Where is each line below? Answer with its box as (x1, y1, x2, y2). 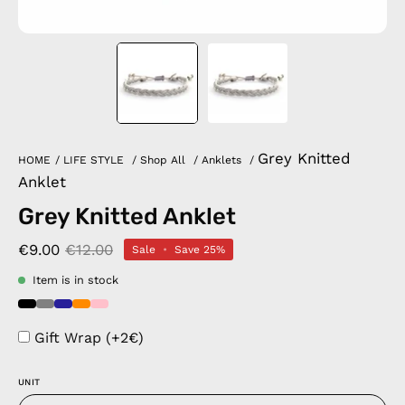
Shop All (140, 154, 185, 166)
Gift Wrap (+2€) (34, 329, 144, 346)
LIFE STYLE (63, 154, 124, 166)
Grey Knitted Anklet (18, 202, 236, 230)
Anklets (202, 154, 241, 166)
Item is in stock (33, 273, 118, 287)
